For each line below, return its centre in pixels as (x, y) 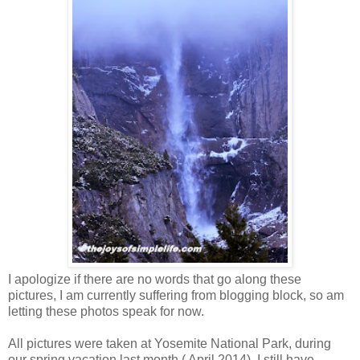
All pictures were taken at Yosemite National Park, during (170, 343)
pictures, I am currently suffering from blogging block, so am (176, 295)
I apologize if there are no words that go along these (155, 279)
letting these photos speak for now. (108, 311)
